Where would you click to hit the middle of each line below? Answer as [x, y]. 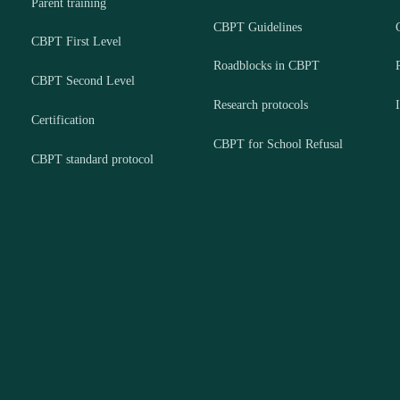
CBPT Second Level [83, 81]
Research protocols [260, 105]
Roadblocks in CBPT [266, 66]
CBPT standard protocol [93, 159]
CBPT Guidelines [257, 27]
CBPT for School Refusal [278, 145]
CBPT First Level [77, 42]
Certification [63, 121]
